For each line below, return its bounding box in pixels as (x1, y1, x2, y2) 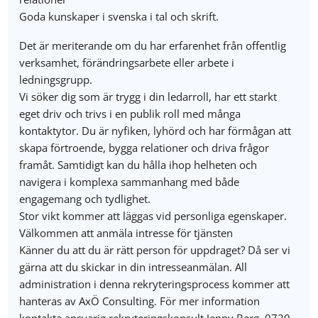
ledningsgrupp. (19, 72, 93, 87)
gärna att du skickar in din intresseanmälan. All (19, 260, 248, 274)
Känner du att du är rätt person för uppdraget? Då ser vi (19, 243, 291, 257)
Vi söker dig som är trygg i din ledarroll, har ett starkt (19, 89, 278, 104)
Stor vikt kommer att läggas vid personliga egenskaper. (19, 209, 287, 223)
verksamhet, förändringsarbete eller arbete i (19, 55, 235, 70)
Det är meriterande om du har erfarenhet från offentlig (19, 38, 287, 53)
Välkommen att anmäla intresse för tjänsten (19, 226, 234, 240)
